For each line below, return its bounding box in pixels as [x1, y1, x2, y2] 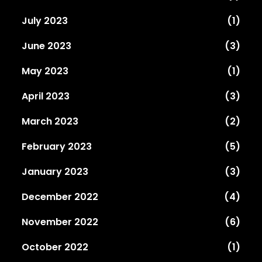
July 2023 [22, 13, 68, 27]
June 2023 [22, 39, 72, 53]
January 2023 [22, 164, 89, 178]
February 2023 [22, 139, 92, 153]
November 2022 [22, 215, 99, 229]
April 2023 [22, 89, 70, 103]
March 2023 [22, 114, 79, 128]
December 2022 [22, 189, 99, 204]
